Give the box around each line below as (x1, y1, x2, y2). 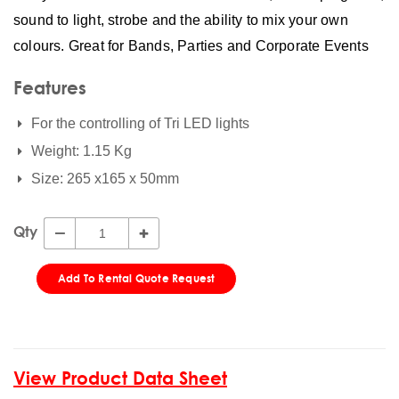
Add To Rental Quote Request (58, 272, 216, 285)
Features (13, 77, 86, 99)
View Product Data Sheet (13, 367, 227, 389)
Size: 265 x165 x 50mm (31, 171, 179, 186)
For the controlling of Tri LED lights (31, 116, 249, 131)
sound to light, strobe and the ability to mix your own (13, 12, 348, 28)
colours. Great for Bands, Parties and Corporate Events (13, 38, 369, 53)
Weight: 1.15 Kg (31, 143, 132, 159)
